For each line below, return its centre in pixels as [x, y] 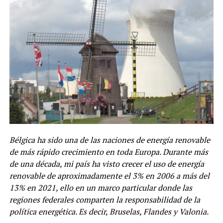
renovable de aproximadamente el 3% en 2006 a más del [109, 175]
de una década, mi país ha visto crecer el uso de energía [107, 164]
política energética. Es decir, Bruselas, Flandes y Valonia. [109, 211]
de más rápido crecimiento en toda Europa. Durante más [109, 152]
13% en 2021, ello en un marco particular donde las [101, 187]
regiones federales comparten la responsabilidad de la [105, 199]
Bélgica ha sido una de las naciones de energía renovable [110, 140]
